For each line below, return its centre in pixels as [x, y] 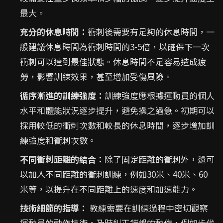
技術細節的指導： [54, 208]
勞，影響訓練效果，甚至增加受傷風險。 [96, 76]
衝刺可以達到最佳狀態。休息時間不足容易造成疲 [113, 61]
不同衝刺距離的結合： [62, 159]
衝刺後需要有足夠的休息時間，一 [151, 32]
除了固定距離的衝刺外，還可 [160, 159]
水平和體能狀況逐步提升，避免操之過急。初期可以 [117, 110]
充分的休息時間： [54, 32]
